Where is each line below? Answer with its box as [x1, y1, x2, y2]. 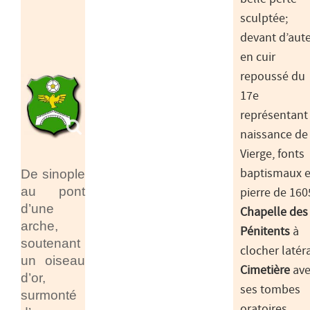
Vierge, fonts [240, 147, 304, 162]
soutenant [21, 235, 80, 250]
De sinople [21, 165, 85, 181]
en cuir [240, 51, 275, 65]
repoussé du [240, 70, 305, 84]
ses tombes [240, 283, 300, 298]
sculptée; [240, 12, 288, 26]
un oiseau [21, 252, 85, 268]
